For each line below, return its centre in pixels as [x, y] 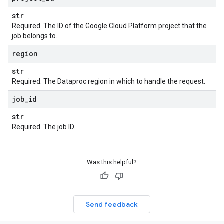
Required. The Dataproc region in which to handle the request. [109, 81]
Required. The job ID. [44, 127]
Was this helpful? [112, 162]
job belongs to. [35, 36]
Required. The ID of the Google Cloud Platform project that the [109, 26]
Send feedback [112, 204]
